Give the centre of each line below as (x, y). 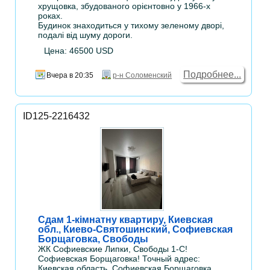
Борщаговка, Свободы (93, 239)
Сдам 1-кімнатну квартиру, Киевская (126, 220)
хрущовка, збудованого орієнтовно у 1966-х (124, 6)
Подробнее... (212, 75)
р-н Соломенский (143, 76)
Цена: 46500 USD (79, 51)
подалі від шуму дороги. (86, 35)
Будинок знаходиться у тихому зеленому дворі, (131, 26)
